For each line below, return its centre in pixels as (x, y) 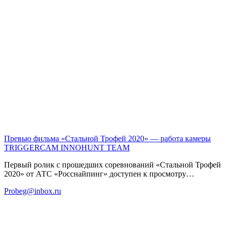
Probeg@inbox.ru (33, 191)
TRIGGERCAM (31, 147)
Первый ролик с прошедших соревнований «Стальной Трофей (112, 164)
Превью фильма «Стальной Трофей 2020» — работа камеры (107, 138)
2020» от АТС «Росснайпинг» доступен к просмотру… (99, 174)
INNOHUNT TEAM (95, 147)
